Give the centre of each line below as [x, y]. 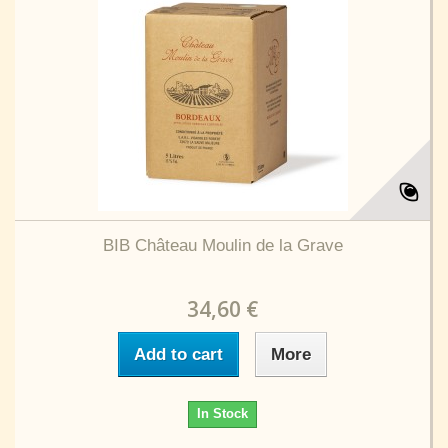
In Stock [222, 413]
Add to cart [178, 354]
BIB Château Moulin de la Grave [222, 245]
